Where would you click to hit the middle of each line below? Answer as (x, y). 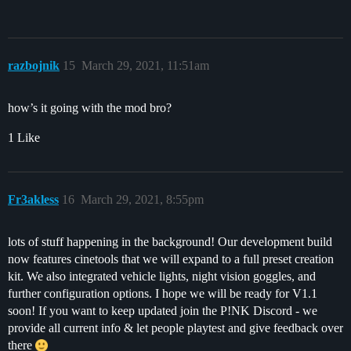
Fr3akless (33, 199)
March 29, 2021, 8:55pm (142, 199)
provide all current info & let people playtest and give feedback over (175, 327)
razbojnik (34, 65)
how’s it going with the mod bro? (90, 107)
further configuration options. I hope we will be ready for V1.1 (163, 293)
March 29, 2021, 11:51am (145, 65)
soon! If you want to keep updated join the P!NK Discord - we (163, 310)
